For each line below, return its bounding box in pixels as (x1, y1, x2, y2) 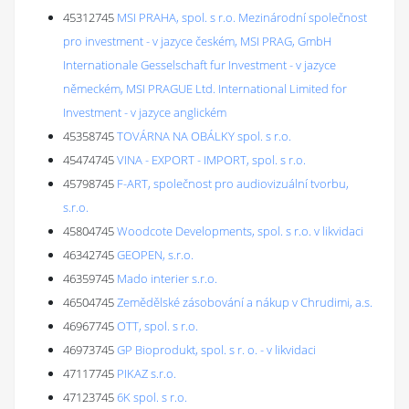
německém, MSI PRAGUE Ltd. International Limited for (63, 80, 347, 97)
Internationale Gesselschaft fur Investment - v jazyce (63, 57, 336, 73)
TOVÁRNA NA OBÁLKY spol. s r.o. (117, 128, 291, 144)
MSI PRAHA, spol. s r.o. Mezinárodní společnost (117, 9, 367, 26)
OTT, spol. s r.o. (117, 318, 198, 334)
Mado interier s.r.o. (117, 270, 217, 287)
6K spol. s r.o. (117, 389, 187, 405)
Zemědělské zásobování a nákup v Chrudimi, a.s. (117, 294, 372, 310)
